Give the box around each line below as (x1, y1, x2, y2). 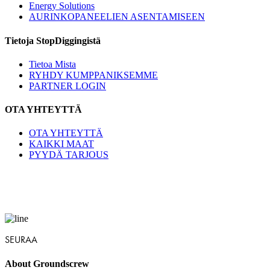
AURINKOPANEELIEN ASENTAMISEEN (29, 11, 205, 22)
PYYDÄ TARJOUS (29, 149, 108, 160)
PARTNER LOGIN (29, 80, 106, 91)
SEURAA (5, 234, 37, 246)
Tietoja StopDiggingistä (5, 35, 101, 46)
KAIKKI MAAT (29, 139, 94, 149)
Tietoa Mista (29, 58, 76, 69)
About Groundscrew (5, 258, 89, 269)
